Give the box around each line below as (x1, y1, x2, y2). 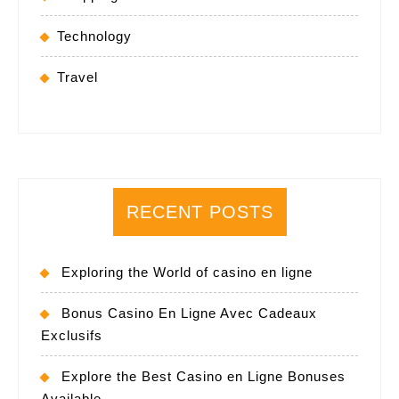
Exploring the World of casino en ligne (61, 264, 313, 280)
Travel (57, 69, 98, 85)
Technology (57, 28, 132, 44)
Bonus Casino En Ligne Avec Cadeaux (61, 305, 317, 321)
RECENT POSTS (126, 201, 273, 222)
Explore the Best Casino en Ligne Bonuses (61, 368, 346, 384)
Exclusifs (41, 327, 102, 343)
